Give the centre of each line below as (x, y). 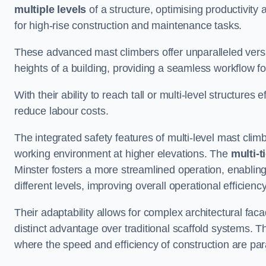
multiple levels (50, 9)
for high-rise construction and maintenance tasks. (128, 26)
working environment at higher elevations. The (123, 154)
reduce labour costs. (61, 111)
